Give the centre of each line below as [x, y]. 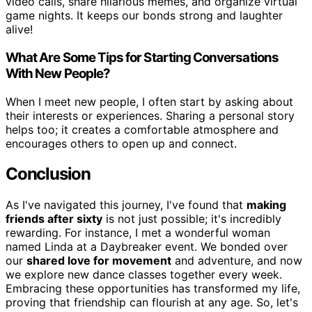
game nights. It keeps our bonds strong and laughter [144, 16]
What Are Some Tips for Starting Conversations [142, 57]
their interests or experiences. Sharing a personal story [150, 115]
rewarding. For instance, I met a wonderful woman [138, 233]
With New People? [58, 73]
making [266, 205]
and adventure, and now [237, 261]
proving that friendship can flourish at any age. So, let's [152, 303]
